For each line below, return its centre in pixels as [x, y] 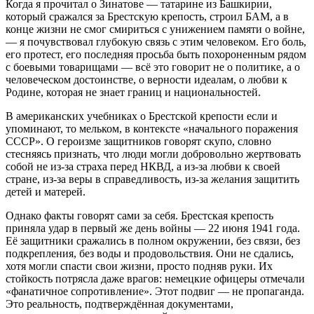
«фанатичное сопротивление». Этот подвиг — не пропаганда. [155, 291]
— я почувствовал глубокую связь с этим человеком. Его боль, [156, 41]
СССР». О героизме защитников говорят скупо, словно [138, 141]
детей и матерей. [46, 191]
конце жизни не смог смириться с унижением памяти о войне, [155, 29]
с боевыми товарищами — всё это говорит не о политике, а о [153, 67]
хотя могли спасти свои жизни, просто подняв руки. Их [139, 266]
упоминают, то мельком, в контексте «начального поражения [152, 128]
